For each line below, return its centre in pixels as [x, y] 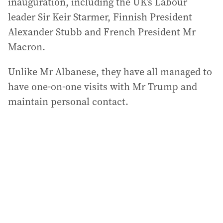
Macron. [27, 47]
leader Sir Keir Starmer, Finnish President [100, 17]
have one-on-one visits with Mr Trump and [103, 87]
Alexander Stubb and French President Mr [102, 32]
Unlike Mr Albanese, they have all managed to [110, 72]
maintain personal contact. [68, 102]
